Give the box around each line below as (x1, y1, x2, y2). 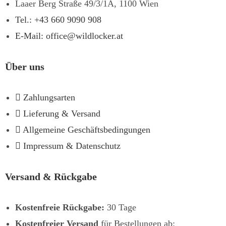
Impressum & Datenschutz (23, 140, 121, 151)
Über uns (5, 61, 44, 72)
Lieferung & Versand (23, 108, 100, 119)
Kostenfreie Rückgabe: (15, 202, 104, 212)
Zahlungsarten (23, 92, 75, 102)
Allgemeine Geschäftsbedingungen (23, 124, 150, 135)
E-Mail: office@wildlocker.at (15, 30, 123, 41)
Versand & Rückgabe (5, 171, 97, 182)
